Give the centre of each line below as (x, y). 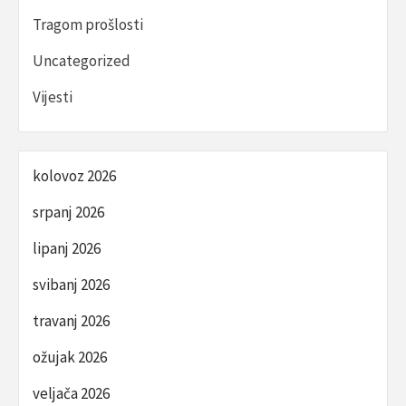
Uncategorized (82, 61)
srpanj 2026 (68, 213)
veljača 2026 (71, 394)
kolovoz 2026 (74, 176)
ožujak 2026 (70, 358)
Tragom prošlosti (88, 25)
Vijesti (53, 97)
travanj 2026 (71, 321)
